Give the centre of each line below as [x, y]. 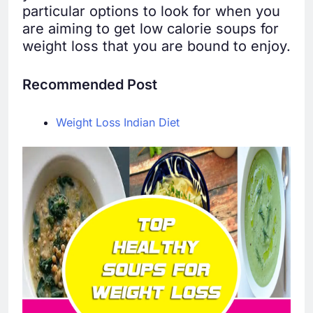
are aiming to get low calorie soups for [151, 29]
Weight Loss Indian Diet [118, 123]
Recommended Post [90, 85]
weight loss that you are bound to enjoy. [156, 46]
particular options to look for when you [151, 12]
